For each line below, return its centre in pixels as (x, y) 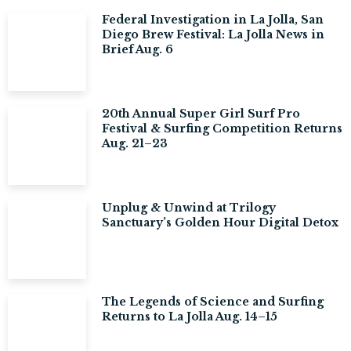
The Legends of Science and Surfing (213, 302)
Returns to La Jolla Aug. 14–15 (190, 317)
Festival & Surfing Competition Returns (222, 128)
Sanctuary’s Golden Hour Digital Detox (220, 223)
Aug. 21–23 (135, 143)
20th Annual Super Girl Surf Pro (201, 114)
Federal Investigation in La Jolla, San (213, 20)
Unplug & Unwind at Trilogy (189, 208)
